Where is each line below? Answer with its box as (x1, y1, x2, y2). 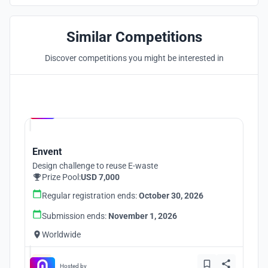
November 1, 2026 (108, 211, 177, 221)
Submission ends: (42, 211, 108, 221)
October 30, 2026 (139, 191, 203, 200)
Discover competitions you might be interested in (44, 53, 224, 63)
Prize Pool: (42, 172, 81, 182)
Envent (32, 146, 62, 157)
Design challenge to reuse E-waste (32, 161, 158, 170)
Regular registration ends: (42, 191, 139, 200)
